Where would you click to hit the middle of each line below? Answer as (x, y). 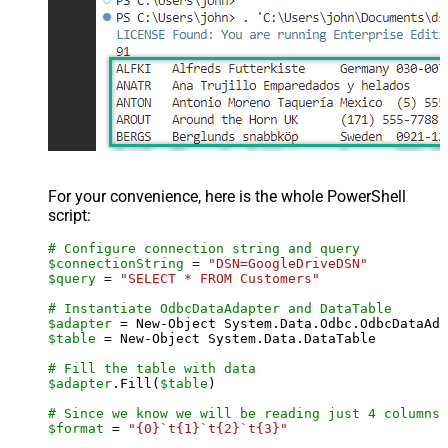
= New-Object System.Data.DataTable (236, 338)
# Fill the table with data (152, 368)
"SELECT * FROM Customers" (220, 278)
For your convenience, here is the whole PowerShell (227, 196)
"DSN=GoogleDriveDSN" (288, 263)
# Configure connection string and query (204, 248)
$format (76, 428)
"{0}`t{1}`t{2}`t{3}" (208, 428)
